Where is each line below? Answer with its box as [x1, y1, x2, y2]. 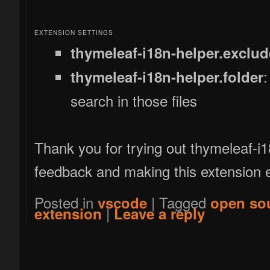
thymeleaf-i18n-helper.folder [71, 66, 264, 87]
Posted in [34, 191, 94, 213]
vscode [98, 192, 148, 213]
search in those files [71, 89, 198, 111]
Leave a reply [114, 202, 206, 224]
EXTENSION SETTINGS [34, 28, 114, 37]
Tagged [159, 191, 207, 213]
